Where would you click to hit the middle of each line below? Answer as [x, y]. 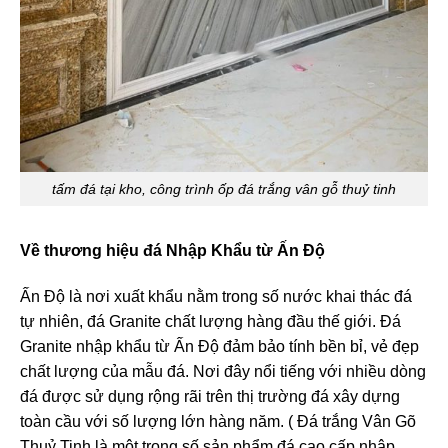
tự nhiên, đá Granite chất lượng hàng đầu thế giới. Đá [210, 321]
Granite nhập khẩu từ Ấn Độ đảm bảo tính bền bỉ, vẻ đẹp [219, 346]
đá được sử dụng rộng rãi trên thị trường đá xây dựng [210, 396]
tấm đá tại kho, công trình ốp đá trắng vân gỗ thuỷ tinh [224, 188]
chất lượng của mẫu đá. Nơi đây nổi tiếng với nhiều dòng [223, 371]
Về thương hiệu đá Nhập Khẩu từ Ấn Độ [172, 251]
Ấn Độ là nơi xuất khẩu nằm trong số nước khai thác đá [216, 296]
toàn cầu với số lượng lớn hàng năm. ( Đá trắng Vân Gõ [218, 421]
